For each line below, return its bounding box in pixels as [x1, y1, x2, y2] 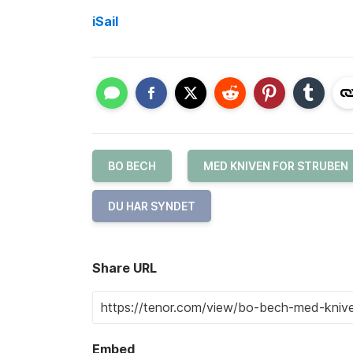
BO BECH [108, 159, 156, 173]
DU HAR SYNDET [108, 199, 195, 213]
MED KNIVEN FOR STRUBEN [203, 159, 348, 173]
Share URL [92, 260, 157, 276]
